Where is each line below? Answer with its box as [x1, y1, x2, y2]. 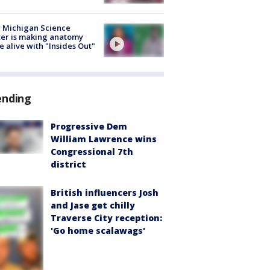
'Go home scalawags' [51, 224, 145, 236]
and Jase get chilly [51, 199, 135, 211]
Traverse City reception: [51, 212, 162, 224]
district [51, 158, 86, 170]
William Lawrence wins [51, 133, 157, 145]
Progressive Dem [51, 120, 127, 132]
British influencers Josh [51, 186, 159, 198]
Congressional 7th [51, 145, 133, 157]
